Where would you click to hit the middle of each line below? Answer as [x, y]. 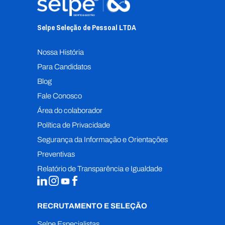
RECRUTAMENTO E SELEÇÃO [92, 206]
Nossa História [61, 52]
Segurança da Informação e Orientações [102, 139]
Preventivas [56, 154]
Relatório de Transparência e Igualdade [100, 168]
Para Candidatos [64, 67]
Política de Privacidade [74, 125]
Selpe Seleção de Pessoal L [80, 27]
